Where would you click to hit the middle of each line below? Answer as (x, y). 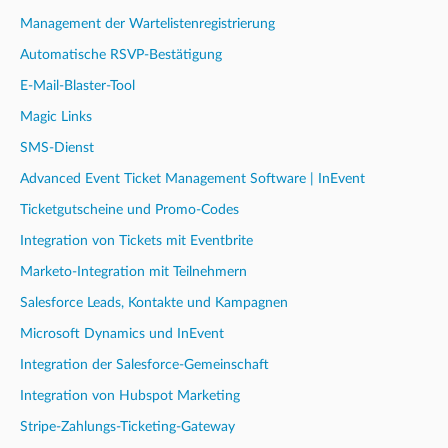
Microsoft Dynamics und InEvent (122, 333)
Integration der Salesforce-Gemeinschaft (144, 364)
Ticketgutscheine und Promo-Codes (129, 209)
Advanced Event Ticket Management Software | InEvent (192, 178)
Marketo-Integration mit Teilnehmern (133, 271)
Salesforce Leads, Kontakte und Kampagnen (154, 302)
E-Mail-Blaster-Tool (77, 85)
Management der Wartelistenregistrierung (147, 23)
